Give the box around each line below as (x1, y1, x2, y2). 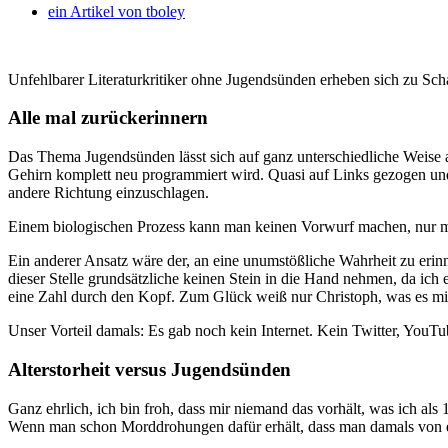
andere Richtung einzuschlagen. (8, 184, 209, 202)
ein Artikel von (48, 2, 142, 20)
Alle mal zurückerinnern (8, 107, 208, 129)
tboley (142, 2, 185, 20)
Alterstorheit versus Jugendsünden (8, 358, 291, 380)
